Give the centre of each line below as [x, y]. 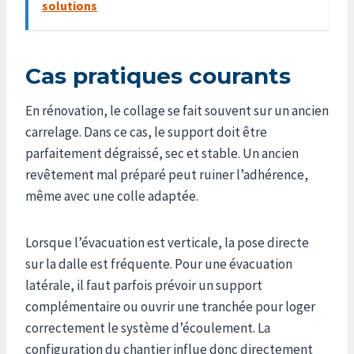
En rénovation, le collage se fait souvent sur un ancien [177, 110]
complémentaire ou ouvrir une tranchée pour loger [170, 306]
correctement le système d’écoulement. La [148, 328]
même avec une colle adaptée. [112, 196]
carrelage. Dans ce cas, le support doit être [146, 132]
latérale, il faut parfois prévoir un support [144, 285]
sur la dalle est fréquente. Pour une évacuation [159, 264]
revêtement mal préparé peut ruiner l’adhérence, [167, 174]
